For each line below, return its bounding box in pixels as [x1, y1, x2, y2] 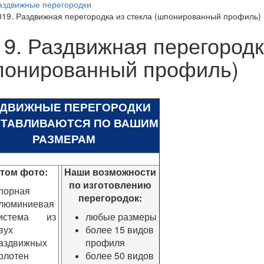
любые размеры [85, 209, 157, 223]
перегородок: [78, 190, 142, 204]
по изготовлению [69, 177, 151, 192]
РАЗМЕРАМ [32, 130, 95, 147]
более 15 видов [85, 222, 154, 236]
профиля [85, 235, 125, 249]
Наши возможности [64, 164, 156, 179]
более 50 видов [85, 248, 154, 262]
